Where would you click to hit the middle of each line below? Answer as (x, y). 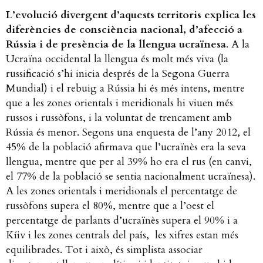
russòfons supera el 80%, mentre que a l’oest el (110, 206)
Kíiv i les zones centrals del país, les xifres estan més (122, 235)
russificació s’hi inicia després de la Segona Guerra (118, 74)
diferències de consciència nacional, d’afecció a (124, 30)
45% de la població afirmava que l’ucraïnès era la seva (126, 147)
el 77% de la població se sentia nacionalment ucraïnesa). (131, 177)
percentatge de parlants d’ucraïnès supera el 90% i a (122, 221)
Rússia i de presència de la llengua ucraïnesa (116, 45)
